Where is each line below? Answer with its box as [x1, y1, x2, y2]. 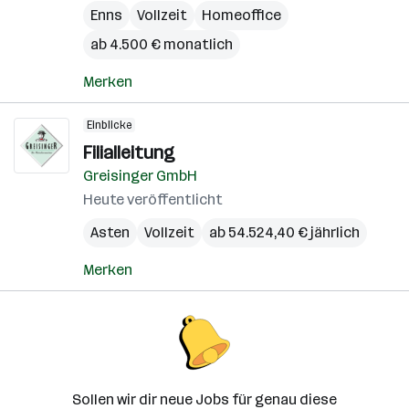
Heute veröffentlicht [83, 191, 223, 208]
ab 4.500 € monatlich [90, 36, 233, 53]
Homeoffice [202, 6, 281, 24]
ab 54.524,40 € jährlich [209, 224, 360, 241]
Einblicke [87, 119, 131, 131]
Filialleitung [83, 142, 174, 163]
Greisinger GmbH [83, 167, 197, 184]
